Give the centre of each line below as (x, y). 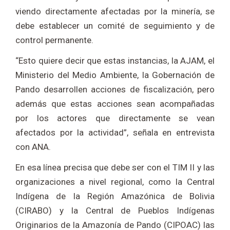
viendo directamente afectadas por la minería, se (115, 11)
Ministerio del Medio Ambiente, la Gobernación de (115, 75)
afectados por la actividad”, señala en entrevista (115, 132)
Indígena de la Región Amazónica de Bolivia (115, 196)
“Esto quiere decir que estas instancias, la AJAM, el (115, 60)
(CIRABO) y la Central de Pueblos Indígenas (115, 210)
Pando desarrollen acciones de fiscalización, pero (115, 89)
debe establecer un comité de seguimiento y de (115, 25)
